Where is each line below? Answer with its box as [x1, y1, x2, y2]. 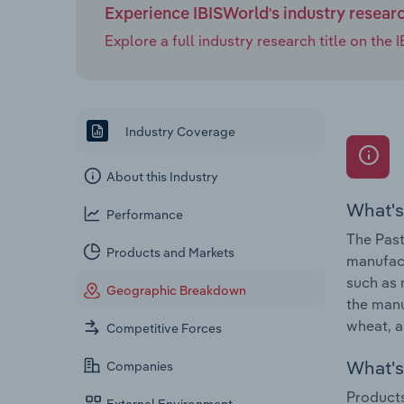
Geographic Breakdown [106, 282, 247, 299]
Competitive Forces [106, 320, 223, 337]
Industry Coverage [123, 123, 235, 140]
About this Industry [106, 169, 219, 186]
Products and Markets [106, 244, 235, 262]
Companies [106, 358, 174, 375]
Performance [106, 207, 184, 224]
